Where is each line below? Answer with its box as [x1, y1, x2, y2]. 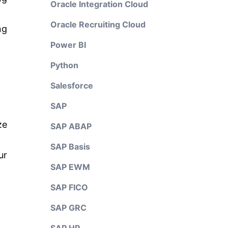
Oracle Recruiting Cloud [50, 19, 146, 30]
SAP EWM [50, 162, 90, 172]
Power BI [50, 40, 86, 50]
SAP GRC [50, 203, 87, 213]
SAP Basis [50, 141, 90, 152]
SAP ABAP [50, 121, 92, 131]
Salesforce [50, 80, 93, 91]
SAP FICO [50, 182, 88, 192]
